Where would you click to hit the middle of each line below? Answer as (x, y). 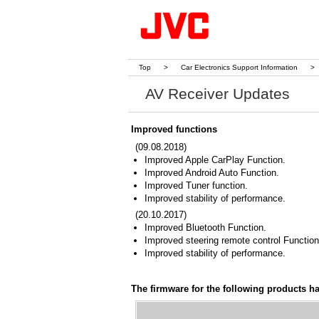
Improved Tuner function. (196, 185)
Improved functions (174, 129)
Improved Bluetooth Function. (205, 228)
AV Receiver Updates (217, 94)
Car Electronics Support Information (239, 67)
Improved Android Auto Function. (211, 173)
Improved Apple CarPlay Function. (215, 160)
